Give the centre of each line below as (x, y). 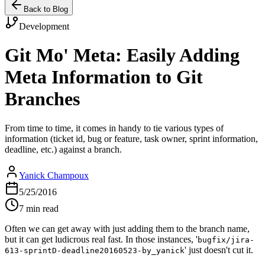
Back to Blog (46, 9)
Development (44, 26)
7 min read (39, 208)
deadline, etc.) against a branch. (63, 149)
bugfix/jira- (226, 240)
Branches (42, 99)
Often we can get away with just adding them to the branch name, (127, 228)
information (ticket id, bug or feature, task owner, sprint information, (131, 138)
